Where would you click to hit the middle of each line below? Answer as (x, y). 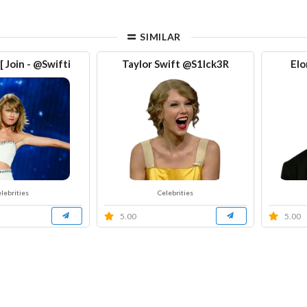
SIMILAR (159, 36)
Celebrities (175, 192)
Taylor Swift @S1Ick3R (175, 63)
